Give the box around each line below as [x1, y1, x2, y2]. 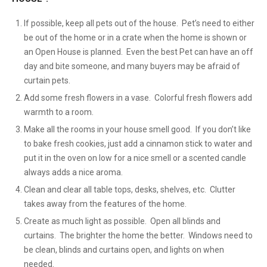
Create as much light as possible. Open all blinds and [24, 216, 221, 226]
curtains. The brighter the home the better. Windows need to [24, 231, 253, 240]
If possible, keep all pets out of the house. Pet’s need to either [24, 18, 254, 28]
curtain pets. [24, 76, 70, 85]
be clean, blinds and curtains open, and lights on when [24, 245, 224, 254]
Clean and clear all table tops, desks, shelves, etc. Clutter [24, 185, 235, 194]
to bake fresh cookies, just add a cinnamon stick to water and [24, 139, 252, 148]
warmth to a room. [24, 107, 94, 117]
